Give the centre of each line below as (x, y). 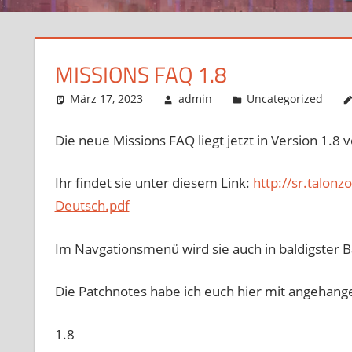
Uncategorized (285, 99)
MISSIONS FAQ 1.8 (141, 75)
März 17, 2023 (107, 99)
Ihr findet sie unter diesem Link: (154, 183)
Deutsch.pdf (92, 206)
